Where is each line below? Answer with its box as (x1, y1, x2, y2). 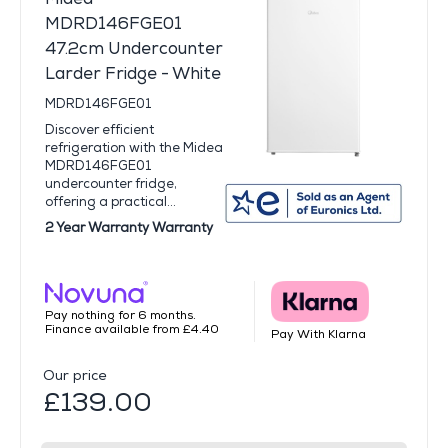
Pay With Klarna (270, 327, 366, 343)
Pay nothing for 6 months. (45, 308, 196, 324)
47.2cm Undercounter (45, 38, 223, 59)
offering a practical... (45, 193, 176, 210)
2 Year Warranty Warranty (45, 219, 213, 236)
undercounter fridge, (45, 175, 177, 192)
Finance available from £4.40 (45, 322, 219, 338)
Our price (43, 367, 107, 385)
